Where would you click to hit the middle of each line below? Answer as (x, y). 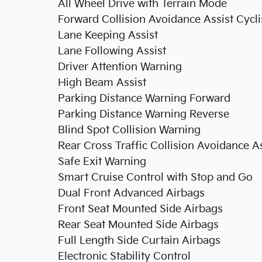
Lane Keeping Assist (108, 35)
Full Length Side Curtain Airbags (139, 240)
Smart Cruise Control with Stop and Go (155, 177)
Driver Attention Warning (120, 67)
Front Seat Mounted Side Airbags (140, 209)
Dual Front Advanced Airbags (131, 193)
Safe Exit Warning (102, 161)
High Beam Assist (102, 82)
